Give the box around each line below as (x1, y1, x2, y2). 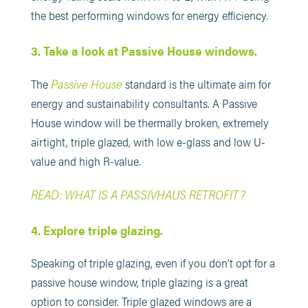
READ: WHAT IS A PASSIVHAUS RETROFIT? (30, 184, 245, 203)
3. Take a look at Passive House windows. (30, 41, 257, 59)
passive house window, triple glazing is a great (30, 273, 248, 290)
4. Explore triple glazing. (30, 221, 163, 239)
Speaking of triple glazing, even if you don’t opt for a (30, 254, 275, 271)
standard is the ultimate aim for (122, 75, 271, 92)
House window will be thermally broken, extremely (30, 113, 269, 131)
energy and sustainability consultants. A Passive (30, 94, 257, 111)
